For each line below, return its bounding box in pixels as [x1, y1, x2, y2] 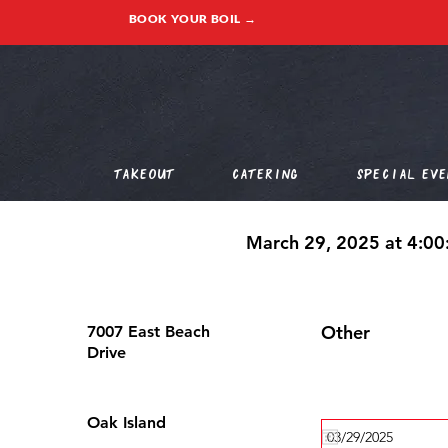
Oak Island [87, 413, 166, 432]
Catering [230, 165, 299, 182]
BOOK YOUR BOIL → [128, 11, 257, 26]
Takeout [113, 165, 174, 182]
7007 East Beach [87, 322, 210, 341]
